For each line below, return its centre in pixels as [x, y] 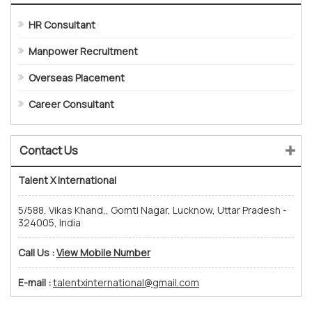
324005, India [49, 223]
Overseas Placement [77, 78]
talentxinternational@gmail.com [126, 283]
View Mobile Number [103, 253]
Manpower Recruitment [83, 52]
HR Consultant [62, 25]
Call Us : [36, 253]
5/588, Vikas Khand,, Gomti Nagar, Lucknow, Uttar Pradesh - [153, 210]
